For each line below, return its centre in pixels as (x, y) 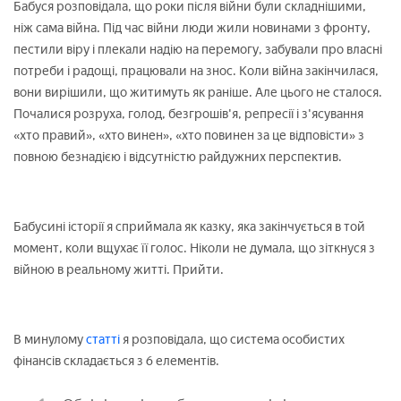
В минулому (48, 339)
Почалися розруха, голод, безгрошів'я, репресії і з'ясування (188, 114)
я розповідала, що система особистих (234, 339)
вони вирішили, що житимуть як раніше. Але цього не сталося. (198, 92)
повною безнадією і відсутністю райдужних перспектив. (178, 157)
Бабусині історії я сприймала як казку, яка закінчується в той (189, 226)
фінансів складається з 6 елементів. (116, 361)
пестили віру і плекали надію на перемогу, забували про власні (198, 49)
